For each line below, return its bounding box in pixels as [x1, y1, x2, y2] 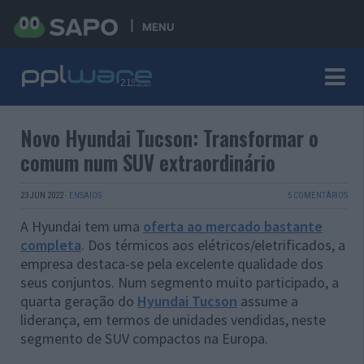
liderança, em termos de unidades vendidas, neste [20, 310, 326, 329]
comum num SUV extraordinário [20, 147, 275, 177]
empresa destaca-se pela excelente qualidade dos [20, 254, 323, 273]
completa [20, 236, 81, 254]
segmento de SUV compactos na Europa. [20, 329, 268, 348]
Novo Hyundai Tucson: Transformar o [20, 123, 318, 153]
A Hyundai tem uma [20, 217, 143, 236]
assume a [237, 292, 298, 310]
